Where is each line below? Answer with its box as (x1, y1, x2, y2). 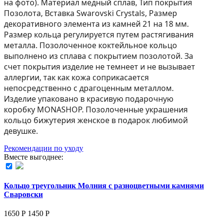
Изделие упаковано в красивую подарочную (4, 93, 173, 104)
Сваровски (4, 190, 43, 199)
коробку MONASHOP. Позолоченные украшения (4, 104, 188, 115)
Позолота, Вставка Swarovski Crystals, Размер (4, 7, 177, 18)
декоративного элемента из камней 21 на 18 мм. (4, 18, 189, 29)
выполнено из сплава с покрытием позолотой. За (4, 50, 193, 61)
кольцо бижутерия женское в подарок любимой (4, 114, 188, 126)
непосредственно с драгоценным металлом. (4, 82, 174, 93)
